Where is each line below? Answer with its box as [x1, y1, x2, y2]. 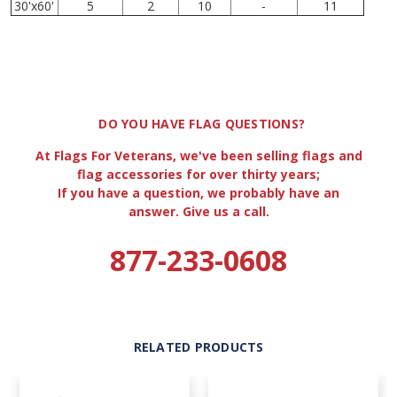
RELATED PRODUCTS [133, 339, 264, 356]
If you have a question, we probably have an [58, 184, 339, 202]
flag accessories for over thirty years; [77, 166, 320, 183]
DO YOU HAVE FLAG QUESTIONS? [98, 114, 305, 132]
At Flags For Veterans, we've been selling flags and [35, 147, 362, 165]
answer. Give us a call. [128, 203, 269, 221]
